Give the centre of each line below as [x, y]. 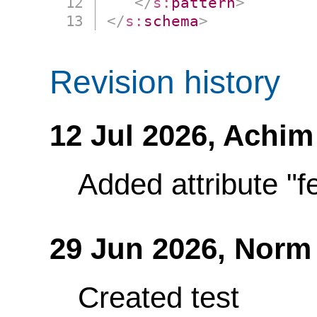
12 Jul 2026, [136, 135]
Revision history [165, 82]
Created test [158, 297]
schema [172, 21]
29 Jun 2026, [142, 248]
